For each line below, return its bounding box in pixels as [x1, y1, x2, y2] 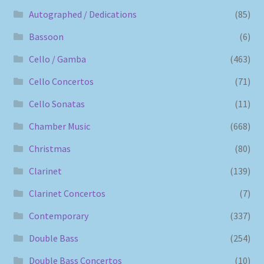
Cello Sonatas [28, 98, 85, 110]
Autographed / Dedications [28, 8, 137, 21]
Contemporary [28, 210, 88, 222]
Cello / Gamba [28, 53, 86, 65]
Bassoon [28, 31, 64, 43]
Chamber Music [28, 120, 90, 133]
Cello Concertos [28, 75, 94, 88]
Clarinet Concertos [28, 187, 105, 200]
